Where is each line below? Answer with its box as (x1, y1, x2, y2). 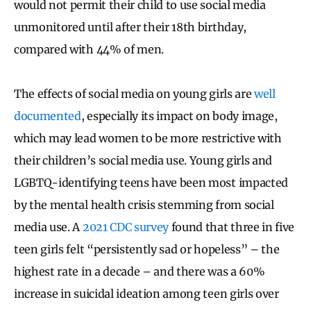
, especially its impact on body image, (81, 109, 278, 124)
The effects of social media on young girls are (14, 87, 254, 101)
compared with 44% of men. (14, 42, 167, 57)
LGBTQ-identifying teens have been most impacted (14, 176, 288, 190)
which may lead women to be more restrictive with (14, 131, 282, 146)
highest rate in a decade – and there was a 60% (14, 264, 265, 279)
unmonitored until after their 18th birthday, (14, 20, 246, 35)
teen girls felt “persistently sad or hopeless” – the (14, 242, 280, 257)
